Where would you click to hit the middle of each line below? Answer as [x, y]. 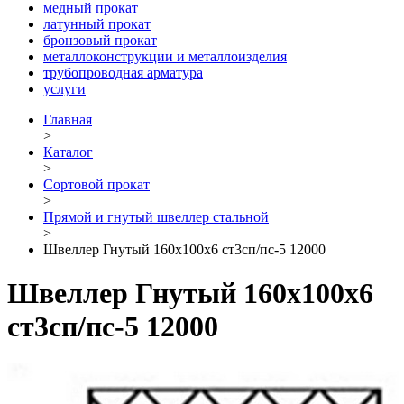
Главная [68, 119]
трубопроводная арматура [123, 72]
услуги [64, 88]
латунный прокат [97, 23]
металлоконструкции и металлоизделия [165, 56]
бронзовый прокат [100, 40]
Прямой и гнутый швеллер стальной [156, 216]
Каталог [68, 151]
